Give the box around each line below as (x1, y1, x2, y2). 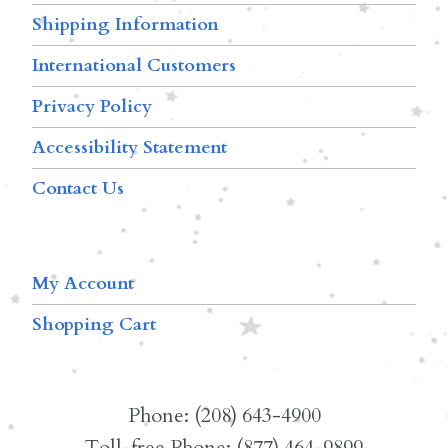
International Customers (32, 53, 236, 79)
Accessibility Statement (32, 135, 227, 161)
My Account (32, 271, 134, 297)
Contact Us (32, 176, 124, 202)
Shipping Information (32, 12, 219, 38)
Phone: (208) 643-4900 (127, 402, 321, 430)
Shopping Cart (32, 312, 156, 338)
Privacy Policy (32, 94, 152, 120)
